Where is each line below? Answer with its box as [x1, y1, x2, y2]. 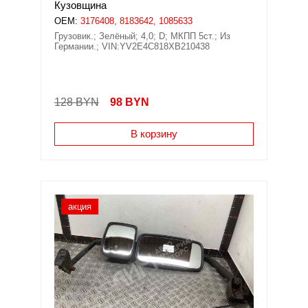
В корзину [131, 128, 177, 140]
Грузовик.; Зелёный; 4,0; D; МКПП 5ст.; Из [54, 31, 230, 41]
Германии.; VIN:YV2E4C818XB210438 [54, 41, 210, 52]
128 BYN [54, 96, 99, 108]
